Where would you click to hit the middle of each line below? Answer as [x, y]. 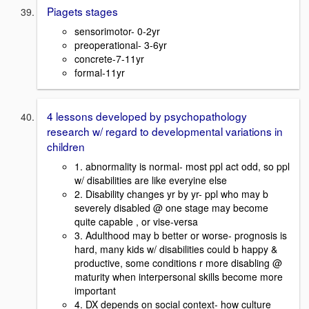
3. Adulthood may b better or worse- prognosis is [181, 235]
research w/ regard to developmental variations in [165, 131]
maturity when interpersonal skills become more [179, 276]
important [95, 290]
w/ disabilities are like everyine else [151, 180]
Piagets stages [82, 11]
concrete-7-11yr [109, 58]
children [66, 146]
